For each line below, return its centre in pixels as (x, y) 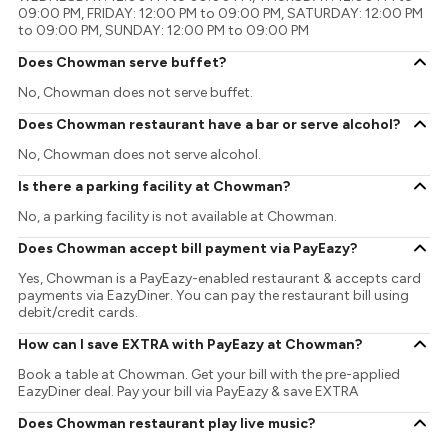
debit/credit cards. (78, 313)
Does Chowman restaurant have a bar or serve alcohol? (209, 124)
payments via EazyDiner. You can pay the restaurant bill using (214, 296)
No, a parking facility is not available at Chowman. (178, 217)
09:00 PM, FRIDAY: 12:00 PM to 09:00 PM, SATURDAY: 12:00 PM (221, 14)
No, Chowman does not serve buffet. (136, 93)
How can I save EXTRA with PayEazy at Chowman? (190, 344)
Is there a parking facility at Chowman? (154, 186)
